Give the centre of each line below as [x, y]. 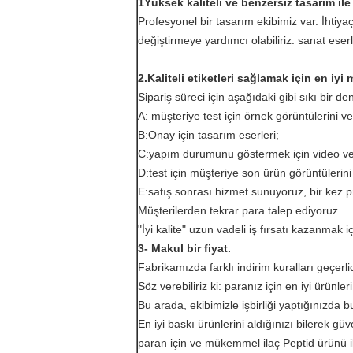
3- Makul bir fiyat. [184, 248]
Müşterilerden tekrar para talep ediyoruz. [240, 210]
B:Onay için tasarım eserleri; [208, 134]
